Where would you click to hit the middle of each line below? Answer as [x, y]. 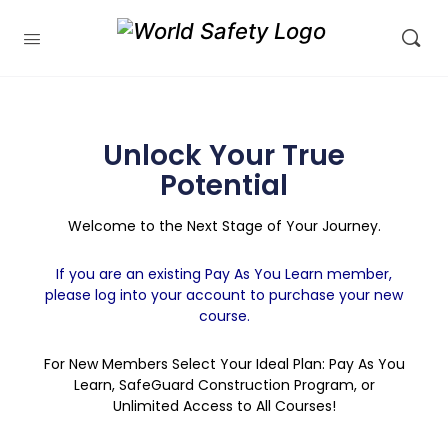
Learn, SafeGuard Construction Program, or [224, 385]
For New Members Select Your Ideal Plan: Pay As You [224, 364]
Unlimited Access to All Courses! [224, 406]
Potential [224, 185]
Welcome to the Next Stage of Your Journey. [224, 226]
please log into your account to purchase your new [224, 295]
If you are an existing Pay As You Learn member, [224, 274]
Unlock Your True [224, 155]
